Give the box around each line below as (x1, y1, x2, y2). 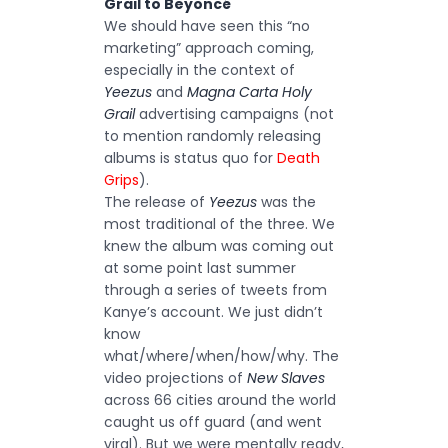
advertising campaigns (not (135, 104, 334, 124)
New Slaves (247, 368, 325, 388)
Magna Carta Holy (187, 82, 312, 102)
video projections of (104, 368, 247, 388)
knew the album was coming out (104, 236, 334, 256)
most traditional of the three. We (104, 214, 335, 234)
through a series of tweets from (104, 280, 327, 300)
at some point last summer (104, 258, 296, 278)
